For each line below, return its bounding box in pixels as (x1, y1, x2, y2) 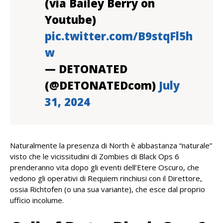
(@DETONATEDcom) (45, 78, 159, 93)
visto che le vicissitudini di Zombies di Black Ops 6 (10, 151, 179, 161)
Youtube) (45, 12, 96, 27)
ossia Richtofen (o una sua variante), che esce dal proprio (10, 184, 205, 194)
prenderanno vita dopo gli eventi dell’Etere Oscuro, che (10, 162, 199, 172)
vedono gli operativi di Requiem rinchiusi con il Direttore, (10, 173, 202, 183)
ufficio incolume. (10, 195, 64, 205)
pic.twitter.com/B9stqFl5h (45, 28, 193, 43)
